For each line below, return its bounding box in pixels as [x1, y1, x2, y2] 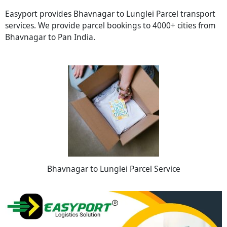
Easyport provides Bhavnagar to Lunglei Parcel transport [5, 8, 215, 19]
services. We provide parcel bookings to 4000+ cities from [5, 19, 216, 31]
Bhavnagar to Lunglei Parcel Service [47, 163, 180, 174]
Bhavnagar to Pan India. [5, 31, 95, 43]
